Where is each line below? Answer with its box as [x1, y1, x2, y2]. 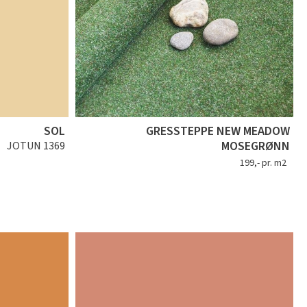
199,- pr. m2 [240, 156, 286, 171]
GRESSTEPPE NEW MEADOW [146, 123, 290, 140]
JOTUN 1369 [6, 138, 65, 154]
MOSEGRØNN [221, 138, 290, 156]
